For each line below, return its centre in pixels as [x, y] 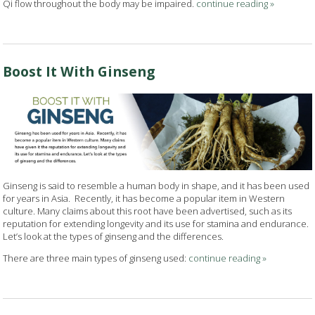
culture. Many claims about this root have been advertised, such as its [148, 211]
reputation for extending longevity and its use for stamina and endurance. [156, 223]
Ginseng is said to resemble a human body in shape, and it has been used [156, 185]
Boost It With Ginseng [79, 71]
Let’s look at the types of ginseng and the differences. [114, 236]
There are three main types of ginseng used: [96, 258]
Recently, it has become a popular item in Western [180, 198]
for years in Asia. [37, 198]
